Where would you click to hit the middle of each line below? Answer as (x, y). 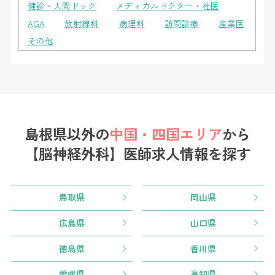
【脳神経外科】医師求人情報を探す (137, 154)
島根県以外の (67, 134)
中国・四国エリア (166, 134)
